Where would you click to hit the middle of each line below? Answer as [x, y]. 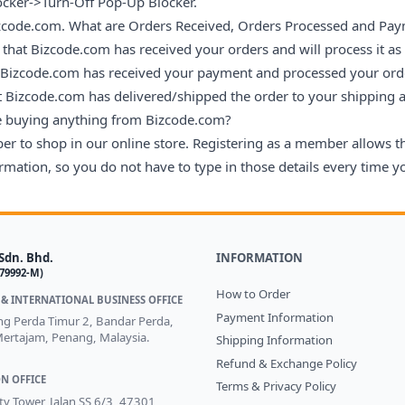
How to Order [253, 294]
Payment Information [275, 317]
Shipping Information [274, 340]
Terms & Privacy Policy [276, 386]
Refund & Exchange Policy [287, 363]
